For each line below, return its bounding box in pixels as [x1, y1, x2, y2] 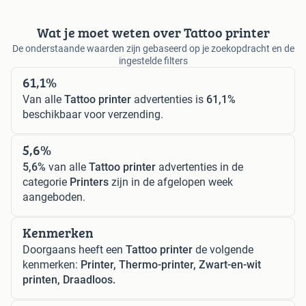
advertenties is [131, 93, 206, 107]
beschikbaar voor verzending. [23, 108, 163, 122]
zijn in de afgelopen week [109, 176, 233, 189]
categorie [23, 176, 70, 189]
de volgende [193, 243, 253, 257]
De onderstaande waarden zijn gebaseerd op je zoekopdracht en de [12, 43, 294, 55]
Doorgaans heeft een [23, 243, 126, 257]
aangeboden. [23, 191, 85, 204]
